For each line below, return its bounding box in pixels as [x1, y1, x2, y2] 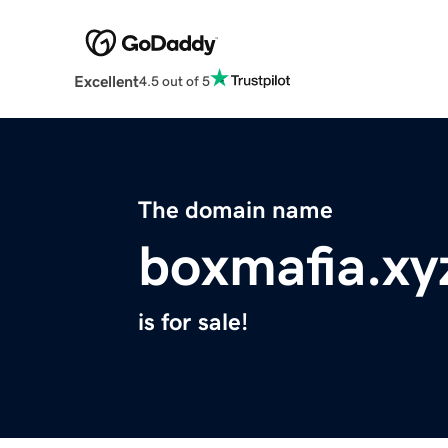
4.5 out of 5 [138, 73, 210, 88]
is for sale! [138, 310, 248, 335]
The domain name [138, 198, 333, 223]
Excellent [73, 73, 139, 90]
